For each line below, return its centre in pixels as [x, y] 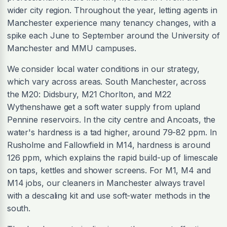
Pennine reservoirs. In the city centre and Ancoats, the [111, 119]
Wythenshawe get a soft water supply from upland [104, 107]
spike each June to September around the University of [113, 35]
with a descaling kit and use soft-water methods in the [109, 195]
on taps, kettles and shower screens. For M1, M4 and [109, 170]
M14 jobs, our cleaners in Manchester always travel [106, 183]
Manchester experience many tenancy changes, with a [111, 23]
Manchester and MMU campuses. [71, 48]
